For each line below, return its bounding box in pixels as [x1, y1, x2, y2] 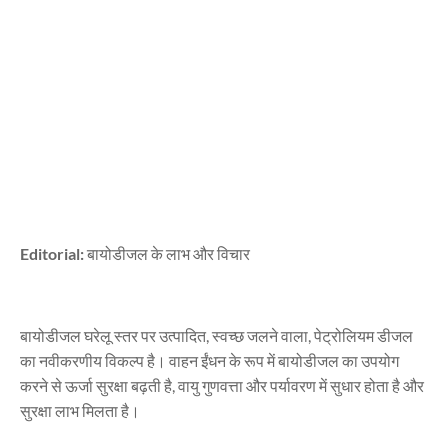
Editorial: [20, 244, 87, 263]
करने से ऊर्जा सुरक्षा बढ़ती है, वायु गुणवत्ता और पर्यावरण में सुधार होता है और [20, 376, 424, 395]
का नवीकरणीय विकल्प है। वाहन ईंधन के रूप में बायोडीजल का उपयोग [20, 351, 399, 370]
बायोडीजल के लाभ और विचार [87, 244, 250, 263]
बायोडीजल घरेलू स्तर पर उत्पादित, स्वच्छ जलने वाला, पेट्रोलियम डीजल [20, 326, 413, 345]
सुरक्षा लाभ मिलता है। [20, 401, 140, 420]
